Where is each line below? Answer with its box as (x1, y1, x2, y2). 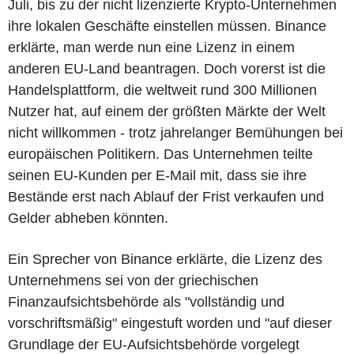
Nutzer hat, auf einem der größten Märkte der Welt (8, 104, 326, 119)
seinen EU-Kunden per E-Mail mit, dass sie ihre (8, 168, 307, 183)
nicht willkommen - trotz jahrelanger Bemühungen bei (8, 125, 343, 141)
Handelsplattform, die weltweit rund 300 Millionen (8, 82, 317, 98)
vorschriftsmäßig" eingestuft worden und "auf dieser (8, 315, 332, 331)
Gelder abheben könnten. (8, 210, 168, 226)
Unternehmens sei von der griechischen (8, 273, 258, 288)
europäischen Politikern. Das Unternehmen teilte (8, 146, 313, 162)
